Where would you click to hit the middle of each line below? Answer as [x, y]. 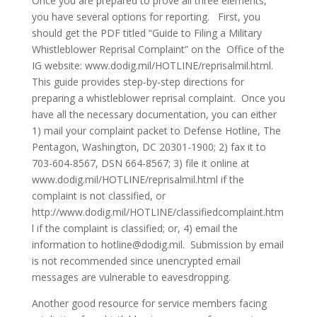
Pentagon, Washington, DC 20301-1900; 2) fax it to [149, 147]
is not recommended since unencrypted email [136, 261]
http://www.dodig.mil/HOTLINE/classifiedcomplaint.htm [157, 212]
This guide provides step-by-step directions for [138, 82]
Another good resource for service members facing [149, 303]
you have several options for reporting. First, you [146, 17]
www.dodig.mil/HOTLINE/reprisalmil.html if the [138, 179]
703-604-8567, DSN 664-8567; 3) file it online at [140, 163]
